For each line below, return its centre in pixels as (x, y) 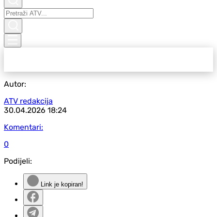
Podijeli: (18, 161)
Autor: (15, 84)
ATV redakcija (28, 101)
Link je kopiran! (61, 184)
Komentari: (23, 127)
